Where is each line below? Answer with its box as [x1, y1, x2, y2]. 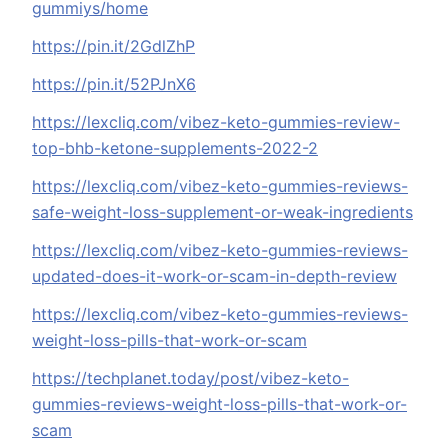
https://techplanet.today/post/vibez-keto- [32, 368, 349, 389]
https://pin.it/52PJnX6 [32, 74, 196, 95]
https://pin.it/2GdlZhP [32, 36, 195, 57]
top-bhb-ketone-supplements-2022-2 [32, 138, 318, 159]
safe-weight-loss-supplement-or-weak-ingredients [32, 202, 413, 223]
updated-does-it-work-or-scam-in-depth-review [32, 266, 397, 287]
